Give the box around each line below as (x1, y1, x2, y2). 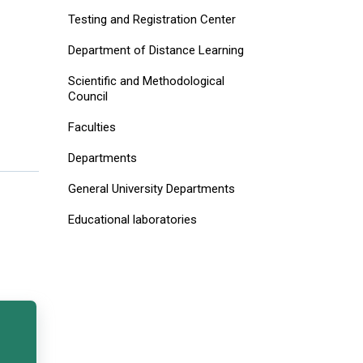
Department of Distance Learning (67, 43, 244, 58)
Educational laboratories (67, 212, 197, 227)
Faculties (67, 120, 116, 135)
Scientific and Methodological (67, 74, 224, 88)
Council (67, 89, 108, 104)
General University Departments (67, 181, 235, 196)
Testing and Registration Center (67, 12, 236, 27)
